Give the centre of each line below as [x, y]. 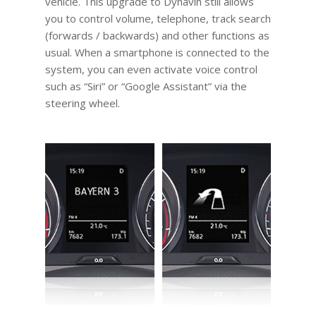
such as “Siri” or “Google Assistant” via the [146, 86]
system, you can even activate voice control [151, 69]
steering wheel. [82, 103]
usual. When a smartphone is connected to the [157, 52]
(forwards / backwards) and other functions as [157, 35]
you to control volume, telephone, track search [158, 18]
